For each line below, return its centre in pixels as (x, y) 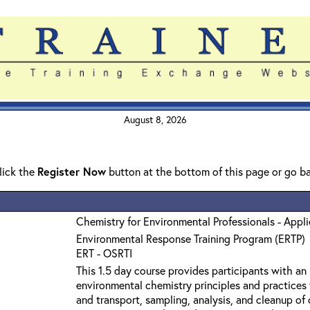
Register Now (72, 171)
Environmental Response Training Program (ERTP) (191, 238)
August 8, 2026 (155, 119)
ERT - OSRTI (104, 253)
